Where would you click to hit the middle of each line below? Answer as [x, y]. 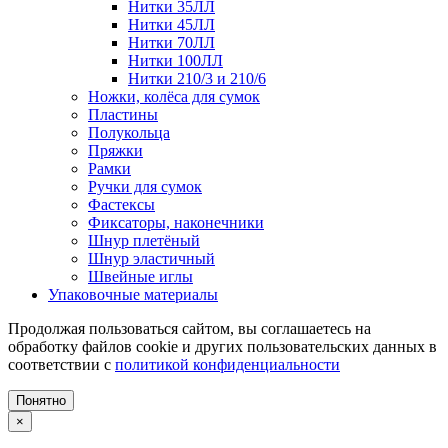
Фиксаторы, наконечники [176, 222]
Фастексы [121, 204]
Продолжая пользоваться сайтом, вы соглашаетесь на [189, 328]
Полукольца [129, 132]
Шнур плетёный [144, 240]
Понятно [41, 400]
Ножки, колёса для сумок [174, 96]
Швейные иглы [140, 276]
